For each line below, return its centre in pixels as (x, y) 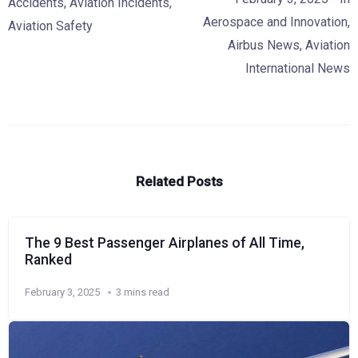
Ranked (48, 259)
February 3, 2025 (62, 292)
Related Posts (179, 181)
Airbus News (264, 45)
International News (298, 68)
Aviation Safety (50, 26)
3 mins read (143, 292)
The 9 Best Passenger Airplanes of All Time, (165, 243)
